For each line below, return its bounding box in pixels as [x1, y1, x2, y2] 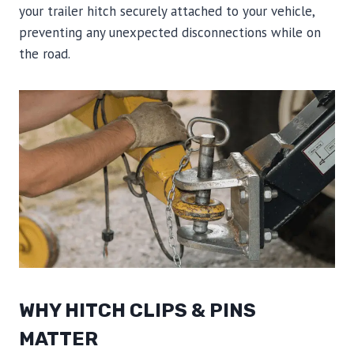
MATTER [19, 328, 98, 351]
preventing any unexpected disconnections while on [19, 24, 321, 42]
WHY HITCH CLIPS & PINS [19, 299, 256, 322]
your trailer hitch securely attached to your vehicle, [19, 2, 314, 21]
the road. [19, 45, 70, 63]
